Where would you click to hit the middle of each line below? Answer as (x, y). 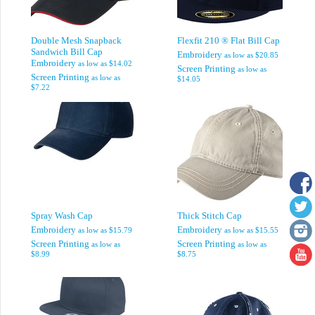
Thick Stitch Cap (210, 216)
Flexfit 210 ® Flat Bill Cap (229, 40)
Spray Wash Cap (62, 216)
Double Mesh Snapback (76, 40)
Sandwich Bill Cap (67, 51)
